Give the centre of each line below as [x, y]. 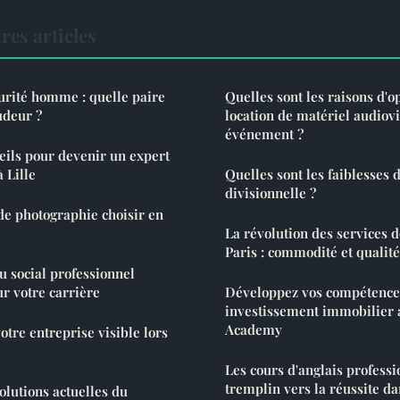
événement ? [264, 134]
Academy [254, 330]
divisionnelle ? [271, 193]
